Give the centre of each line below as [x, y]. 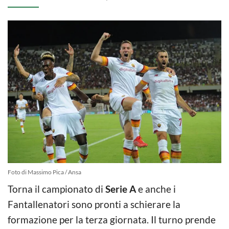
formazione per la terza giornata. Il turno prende [112, 219]
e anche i [156, 189]
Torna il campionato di [56, 189]
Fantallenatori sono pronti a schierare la [94, 204]
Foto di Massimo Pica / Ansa [44, 172]
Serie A [121, 189]
